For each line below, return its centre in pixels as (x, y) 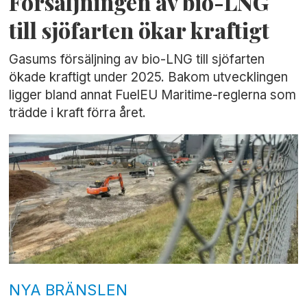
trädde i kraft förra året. (78, 113)
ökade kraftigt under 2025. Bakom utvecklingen (149, 77)
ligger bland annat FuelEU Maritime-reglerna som (153, 95)
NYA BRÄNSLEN (69, 290)
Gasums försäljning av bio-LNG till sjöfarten (137, 60)
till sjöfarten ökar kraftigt (139, 30)
